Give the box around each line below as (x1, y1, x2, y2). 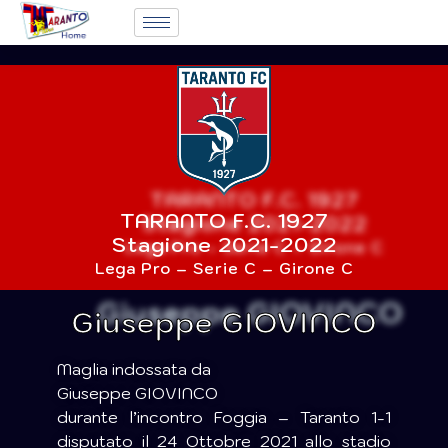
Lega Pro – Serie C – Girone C (94, 258, 354, 278)
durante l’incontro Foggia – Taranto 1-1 (56, 407, 392, 428)
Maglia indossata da (56, 359, 211, 380)
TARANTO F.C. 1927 (119, 207, 329, 234)
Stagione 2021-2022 (111, 231, 337, 258)
